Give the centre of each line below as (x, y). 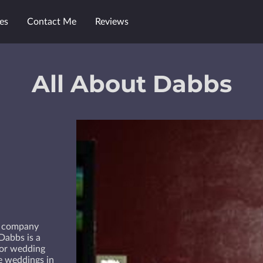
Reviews (112, 22)
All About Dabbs (131, 84)
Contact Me (52, 22)
